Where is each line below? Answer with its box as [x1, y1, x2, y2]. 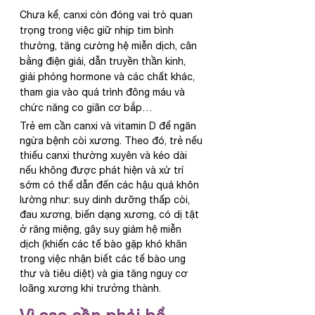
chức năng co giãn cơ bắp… [20, 102, 153, 114]
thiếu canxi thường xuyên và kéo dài [20, 150, 190, 162]
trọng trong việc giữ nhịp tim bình [20, 25, 176, 37]
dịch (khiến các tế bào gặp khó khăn [20, 238, 190, 250]
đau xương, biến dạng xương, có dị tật [20, 209, 202, 221]
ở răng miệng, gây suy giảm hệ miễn [20, 224, 184, 236]
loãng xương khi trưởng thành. [20, 283, 161, 295]
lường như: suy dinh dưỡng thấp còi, [20, 194, 193, 206]
